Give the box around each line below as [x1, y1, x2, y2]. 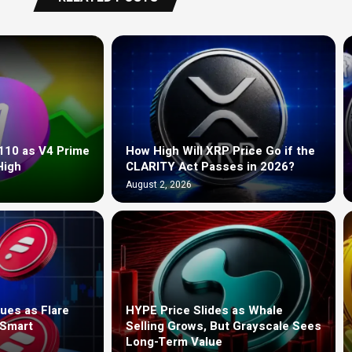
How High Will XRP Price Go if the [126, 142, 315, 160]
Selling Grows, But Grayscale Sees [126, 317, 321, 335]
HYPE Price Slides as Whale [126, 302, 283, 320]
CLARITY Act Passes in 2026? [126, 158, 295, 176]
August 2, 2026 [126, 178, 192, 192]
